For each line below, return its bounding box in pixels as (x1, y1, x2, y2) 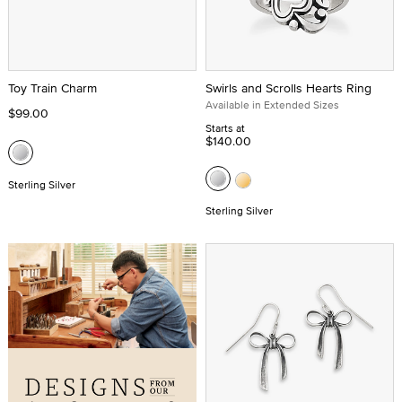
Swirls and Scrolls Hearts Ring (205, 78, 371, 97)
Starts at (205, 119, 245, 135)
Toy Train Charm (8, 78, 97, 97)
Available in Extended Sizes (205, 96, 339, 112)
